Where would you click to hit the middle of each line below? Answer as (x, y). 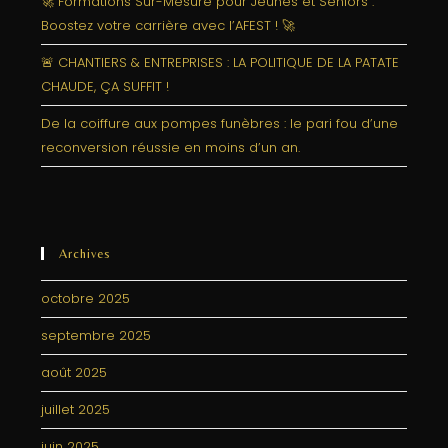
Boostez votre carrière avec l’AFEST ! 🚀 (168, 25)
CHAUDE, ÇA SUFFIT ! (105, 86)
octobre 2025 (86, 298)
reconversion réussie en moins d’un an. (171, 147)
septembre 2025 (96, 335)
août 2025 (74, 372)
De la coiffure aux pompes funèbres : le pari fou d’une (220, 123)
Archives (85, 253)
